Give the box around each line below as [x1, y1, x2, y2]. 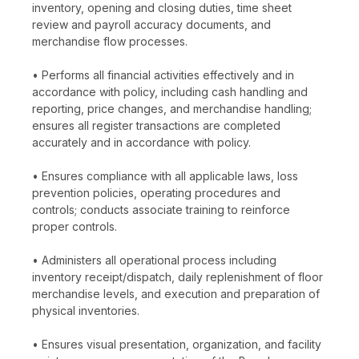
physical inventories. [32, 303, 139, 317]
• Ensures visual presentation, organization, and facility [32, 337, 321, 351]
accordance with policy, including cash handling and [32, 84, 308, 99]
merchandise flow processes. [32, 34, 188, 48]
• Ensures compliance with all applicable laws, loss [32, 168, 298, 183]
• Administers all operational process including [32, 252, 276, 267]
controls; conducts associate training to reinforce [32, 202, 290, 216]
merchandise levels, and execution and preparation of [32, 286, 320, 301]
